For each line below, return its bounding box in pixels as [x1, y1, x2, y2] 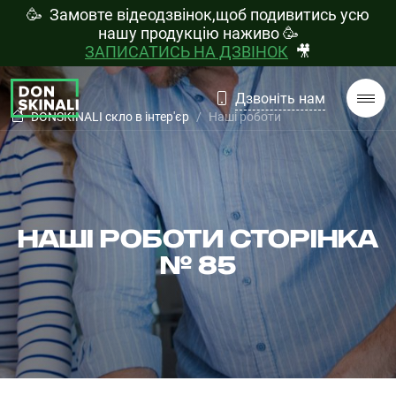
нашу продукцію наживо [97, 24, 279, 42]
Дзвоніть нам [235, 89, 325, 107]
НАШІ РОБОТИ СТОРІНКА [18, 224, 378, 254]
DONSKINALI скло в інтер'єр [28, 110, 189, 124]
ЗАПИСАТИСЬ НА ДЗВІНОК [85, 42, 288, 61]
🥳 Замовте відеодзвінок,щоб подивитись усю [27, 5, 369, 24]
